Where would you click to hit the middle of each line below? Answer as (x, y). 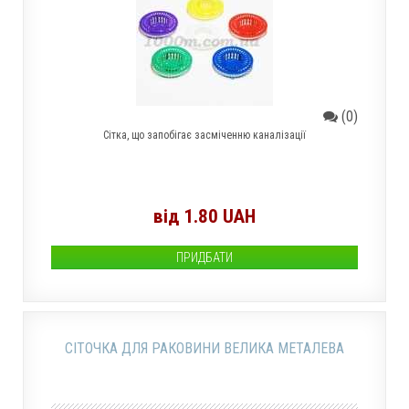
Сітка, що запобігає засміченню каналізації (204, 135)
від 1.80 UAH (204, 216)
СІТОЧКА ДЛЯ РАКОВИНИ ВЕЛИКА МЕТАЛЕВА (204, 348)
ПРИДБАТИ (204, 257)
